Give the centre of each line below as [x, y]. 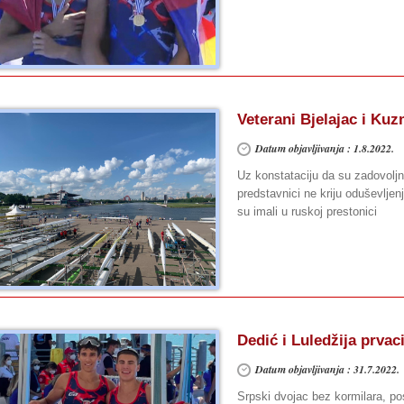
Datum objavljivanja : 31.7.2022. [327, 369]
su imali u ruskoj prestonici [307, 211]
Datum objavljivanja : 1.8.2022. [325, 148]
